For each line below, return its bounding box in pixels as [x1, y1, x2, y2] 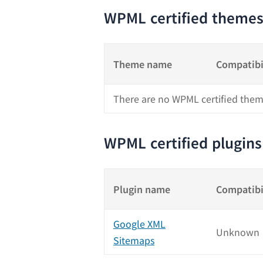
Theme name [113, 57, 172, 72]
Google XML [113, 217, 166, 231]
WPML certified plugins [104, 132, 262, 153]
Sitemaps [113, 233, 154, 248]
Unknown [215, 225, 259, 240]
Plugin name [113, 182, 170, 197]
